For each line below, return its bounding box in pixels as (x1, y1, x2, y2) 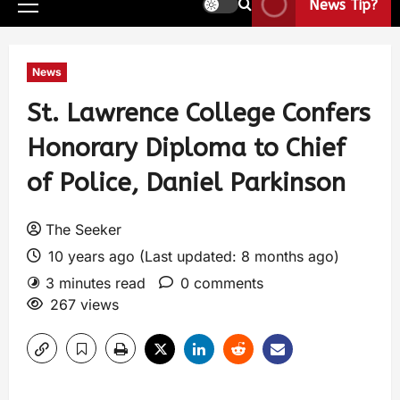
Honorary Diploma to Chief (27, 133, 346, 162)
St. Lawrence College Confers (27, 98, 371, 128)
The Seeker (46, 221, 121, 238)
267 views (50, 296, 119, 313)
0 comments (180, 274, 263, 292)
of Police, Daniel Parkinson (27, 168, 346, 197)
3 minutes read (46, 274, 146, 292)
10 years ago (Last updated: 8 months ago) (44, 247, 339, 265)
